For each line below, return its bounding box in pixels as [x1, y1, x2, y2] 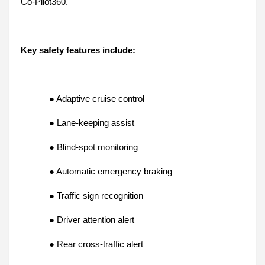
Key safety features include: [21, 46, 135, 56]
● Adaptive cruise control [49, 94, 144, 104]
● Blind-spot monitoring [49, 143, 138, 153]
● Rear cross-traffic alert [49, 240, 143, 250]
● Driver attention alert [49, 215, 134, 225]
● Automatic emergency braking [49, 167, 172, 177]
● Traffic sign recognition [49, 191, 143, 201]
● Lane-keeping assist [49, 118, 134, 128]
